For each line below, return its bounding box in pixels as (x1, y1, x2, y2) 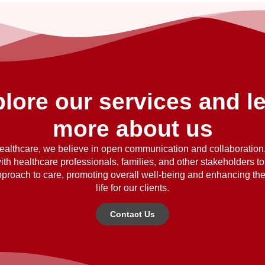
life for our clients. (96, 183, 169, 193)
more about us (52, 116, 213, 141)
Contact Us (110, 209, 155, 219)
